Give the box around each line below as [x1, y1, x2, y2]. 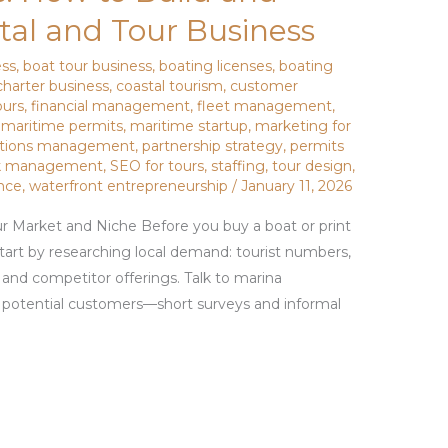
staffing [211, 157, 266, 176]
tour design [272, 157, 353, 176]
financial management [31, 97, 191, 116]
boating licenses [159, 57, 273, 76]
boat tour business [23, 57, 153, 76]
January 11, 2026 [241, 177, 353, 196]
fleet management [197, 97, 333, 116]
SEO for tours [110, 157, 205, 176]
